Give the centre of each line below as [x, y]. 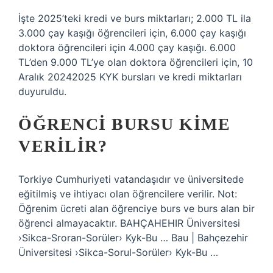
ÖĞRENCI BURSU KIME [124, 124]
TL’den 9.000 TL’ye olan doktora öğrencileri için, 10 [136, 62]
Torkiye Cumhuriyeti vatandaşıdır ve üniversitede [131, 179]
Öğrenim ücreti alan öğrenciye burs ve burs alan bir [136, 208]
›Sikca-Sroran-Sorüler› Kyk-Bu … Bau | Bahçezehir [133, 238]
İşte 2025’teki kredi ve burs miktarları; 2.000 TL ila [135, 18]
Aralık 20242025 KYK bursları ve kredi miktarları [130, 77]
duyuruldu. [42, 91]
